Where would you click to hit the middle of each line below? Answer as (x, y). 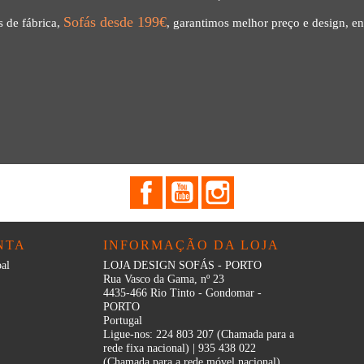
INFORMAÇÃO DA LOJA (191, 245)
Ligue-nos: (130, 335)
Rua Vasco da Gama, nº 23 (164, 279)
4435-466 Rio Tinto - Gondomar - (182, 293)
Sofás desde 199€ (115, 22)
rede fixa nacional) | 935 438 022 (180, 349)
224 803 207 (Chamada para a (225, 335)
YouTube (219, 184)
